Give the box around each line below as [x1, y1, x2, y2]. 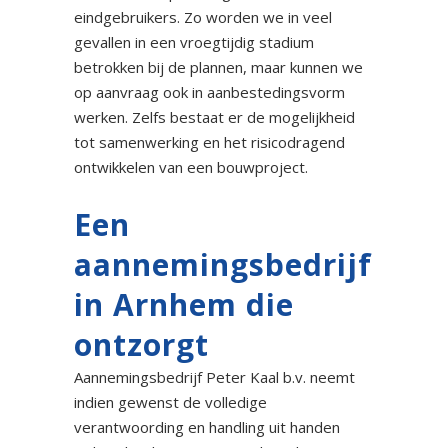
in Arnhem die [74, 283, 294, 325]
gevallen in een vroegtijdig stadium [74, 31, 314, 52]
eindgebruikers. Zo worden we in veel [74, 6, 332, 27]
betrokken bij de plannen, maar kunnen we [74, 56, 363, 77]
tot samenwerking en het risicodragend [74, 131, 345, 152]
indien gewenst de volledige [74, 391, 267, 412]
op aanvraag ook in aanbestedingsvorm [74, 81, 345, 102]
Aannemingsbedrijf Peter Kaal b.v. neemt [74, 366, 355, 387]
